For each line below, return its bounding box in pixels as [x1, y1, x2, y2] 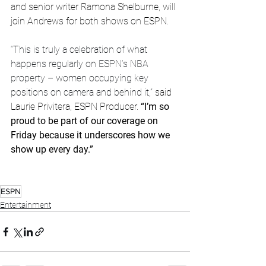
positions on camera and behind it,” [11, 87, 155, 99]
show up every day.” [11, 144, 93, 156]
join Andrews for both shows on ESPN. [11, 15, 169, 27]
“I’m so [138, 101, 172, 113]
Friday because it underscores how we [11, 129, 172, 141]
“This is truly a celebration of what [11, 44, 150, 56]
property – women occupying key [11, 72, 151, 84]
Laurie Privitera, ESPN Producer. [11, 101, 138, 113]
